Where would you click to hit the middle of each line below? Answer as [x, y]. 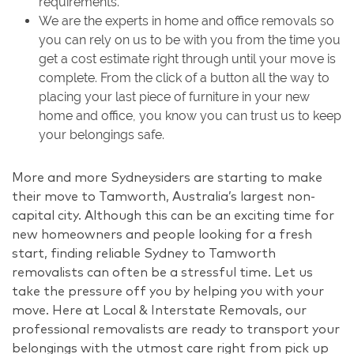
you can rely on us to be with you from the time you [190, 40]
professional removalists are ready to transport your [176, 329]
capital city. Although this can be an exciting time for [173, 215]
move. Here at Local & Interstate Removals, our [159, 310]
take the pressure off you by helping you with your [168, 291]
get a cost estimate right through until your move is [187, 58]
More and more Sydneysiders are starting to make [167, 177]
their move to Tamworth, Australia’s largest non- [164, 196]
